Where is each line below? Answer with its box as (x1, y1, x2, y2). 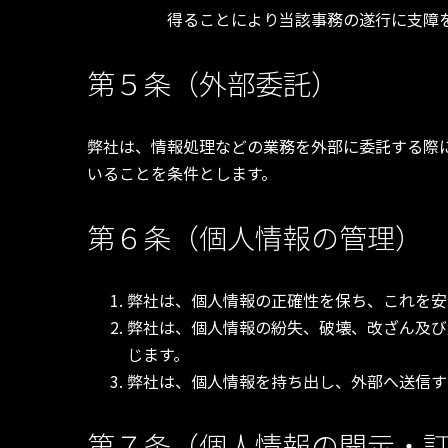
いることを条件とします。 (87, 161, 277, 186)
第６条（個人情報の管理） (87, 217, 423, 258)
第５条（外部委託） (87, 63, 339, 104)
